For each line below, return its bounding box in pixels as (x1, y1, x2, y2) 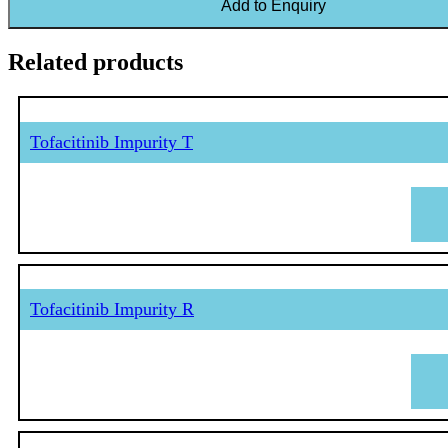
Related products (8, 48, 183, 75)
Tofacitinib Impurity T (30, 131, 193, 152)
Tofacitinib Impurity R (30, 299, 194, 320)
